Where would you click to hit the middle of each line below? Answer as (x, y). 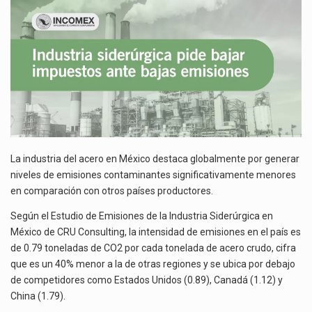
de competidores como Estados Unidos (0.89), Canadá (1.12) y (147, 280)
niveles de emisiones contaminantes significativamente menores (153, 175)
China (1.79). (38, 296)
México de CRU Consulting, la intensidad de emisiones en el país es (156, 232)
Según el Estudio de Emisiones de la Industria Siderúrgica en (142, 216)
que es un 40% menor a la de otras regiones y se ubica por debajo (153, 264)
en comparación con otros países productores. (113, 191)
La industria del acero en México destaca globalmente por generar (155, 159)
